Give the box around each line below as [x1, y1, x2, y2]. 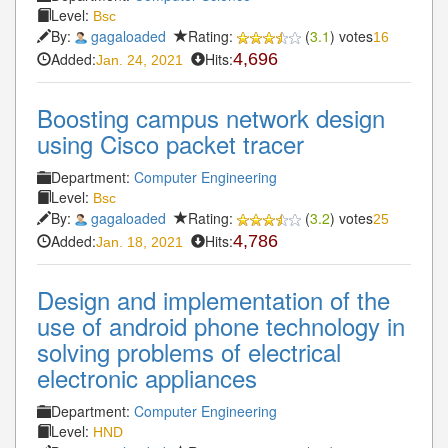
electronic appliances [37, 359, 257, 395]
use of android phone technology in [37, 307, 405, 343]
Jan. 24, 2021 [96, 51, 183, 68]
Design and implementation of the [37, 281, 390, 317]
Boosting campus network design [37, 99, 385, 135]
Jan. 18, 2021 [96, 233, 183, 250]
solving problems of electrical [37, 333, 341, 369]
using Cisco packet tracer [37, 125, 304, 161]
